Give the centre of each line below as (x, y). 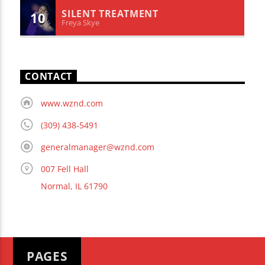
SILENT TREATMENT (110, 14)
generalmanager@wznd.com (97, 147)
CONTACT (49, 77)
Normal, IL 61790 (74, 186)
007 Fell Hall (64, 169)
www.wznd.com (72, 104)
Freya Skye (81, 22)
